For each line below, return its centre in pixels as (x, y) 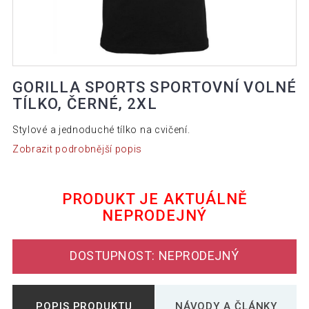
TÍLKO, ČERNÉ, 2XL (84, 104)
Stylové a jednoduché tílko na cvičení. (101, 130)
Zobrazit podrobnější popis (77, 149)
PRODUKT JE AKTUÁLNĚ (154, 199)
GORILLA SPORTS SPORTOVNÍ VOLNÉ (154, 88)
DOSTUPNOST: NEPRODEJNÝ (154, 256)
